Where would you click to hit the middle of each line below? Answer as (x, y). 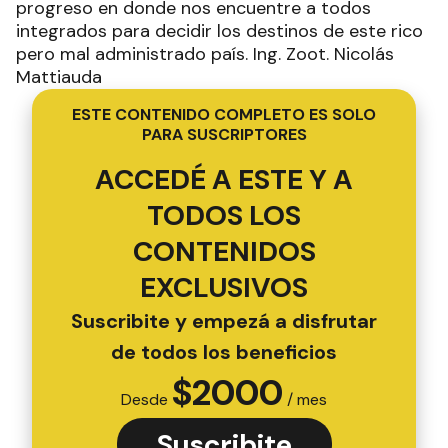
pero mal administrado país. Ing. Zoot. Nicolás (205, 54)
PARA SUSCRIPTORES (224, 134)
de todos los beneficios (224, 352)
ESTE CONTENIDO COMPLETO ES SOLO (224, 114)
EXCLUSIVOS (224, 287)
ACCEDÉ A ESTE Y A (224, 179)
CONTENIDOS (224, 251)
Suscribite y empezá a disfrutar (224, 321)
